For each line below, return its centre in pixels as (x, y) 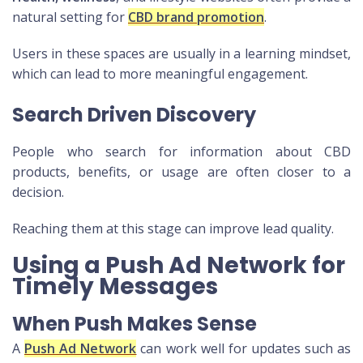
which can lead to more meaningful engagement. (160, 74)
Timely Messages (115, 287)
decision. (38, 192)
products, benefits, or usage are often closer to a (181, 172)
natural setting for (70, 17)
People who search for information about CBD (181, 152)
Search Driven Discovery (134, 115)
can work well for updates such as (244, 349)
